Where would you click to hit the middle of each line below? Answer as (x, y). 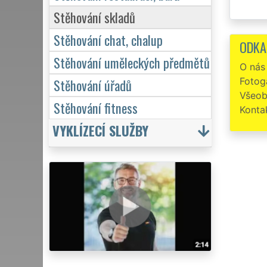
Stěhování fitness (96, 107)
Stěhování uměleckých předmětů (132, 62)
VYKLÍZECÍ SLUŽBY (100, 130)
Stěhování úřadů (93, 85)
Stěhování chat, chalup (108, 39)
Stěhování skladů (94, 17)
